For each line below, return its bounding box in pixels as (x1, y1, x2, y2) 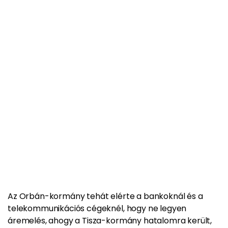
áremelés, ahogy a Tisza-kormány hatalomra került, (8, 215, 212, 226)
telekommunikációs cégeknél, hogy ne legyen (8, 203, 187, 214)
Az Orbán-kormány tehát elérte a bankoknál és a (8, 190, 203, 202)
